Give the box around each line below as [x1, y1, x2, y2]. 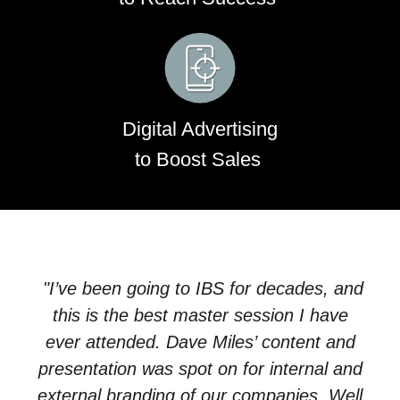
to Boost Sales [134, 148, 266, 171]
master [172, 305, 229, 326]
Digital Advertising [122, 118, 278, 141]
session [233, 305, 294, 326]
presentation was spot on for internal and [37, 359, 362, 379]
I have [293, 305, 348, 326]
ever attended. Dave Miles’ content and [45, 332, 355, 353]
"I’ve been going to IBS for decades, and [37, 279, 363, 299]
